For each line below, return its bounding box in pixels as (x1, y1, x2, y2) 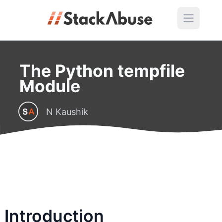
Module (19, 76, 80, 96)
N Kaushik (46, 106, 88, 117)
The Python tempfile (19, 60, 185, 81)
